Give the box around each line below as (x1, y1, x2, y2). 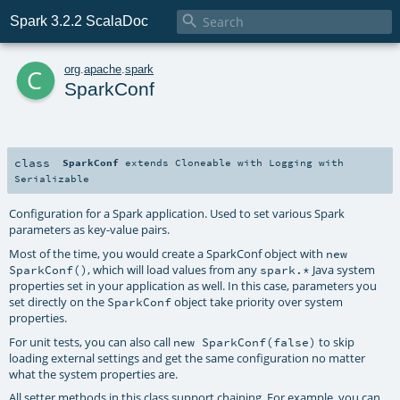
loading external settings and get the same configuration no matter (9, 349, 366, 366)
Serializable (14, 171, 89, 185)
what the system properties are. (9, 365, 179, 382)
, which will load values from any (87, 261, 261, 278)
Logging (269, 155, 313, 169)
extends (119, 155, 176, 169)
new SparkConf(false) (173, 334, 317, 349)
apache (84, 62, 121, 76)
